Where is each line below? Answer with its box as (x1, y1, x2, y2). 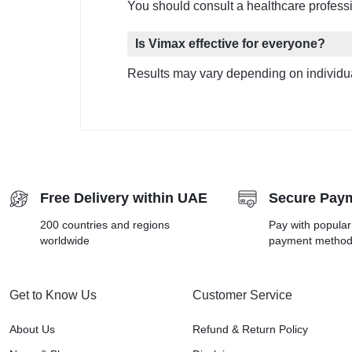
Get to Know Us (9, 288, 97, 302)
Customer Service (192, 288, 292, 302)
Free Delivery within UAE (40, 190, 207, 207)
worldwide (40, 234, 90, 247)
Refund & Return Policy (192, 323, 308, 336)
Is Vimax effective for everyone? (135, 37, 325, 51)
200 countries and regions (40, 218, 170, 232)
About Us (9, 323, 55, 336)
